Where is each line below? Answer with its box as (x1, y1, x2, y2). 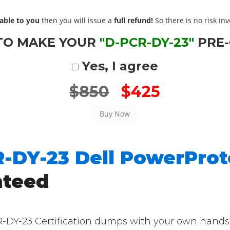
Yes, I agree (78, 59, 158, 73)
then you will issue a (40, 15, 114, 25)
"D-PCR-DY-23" (100, 35, 195, 50)
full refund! (114, 15, 154, 25)
